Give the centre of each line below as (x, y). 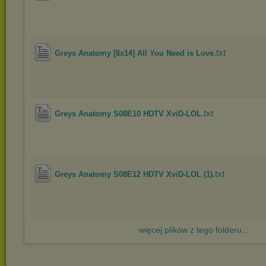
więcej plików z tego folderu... (194, 230)
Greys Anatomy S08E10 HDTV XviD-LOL (128, 114)
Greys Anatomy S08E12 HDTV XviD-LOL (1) (134, 174)
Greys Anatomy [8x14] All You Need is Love (134, 53)
